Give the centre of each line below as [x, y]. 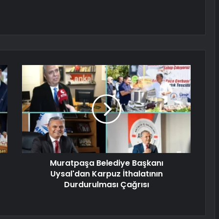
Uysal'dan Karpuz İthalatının [106, 174]
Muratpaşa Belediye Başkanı [106, 163]
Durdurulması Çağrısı [106, 185]
